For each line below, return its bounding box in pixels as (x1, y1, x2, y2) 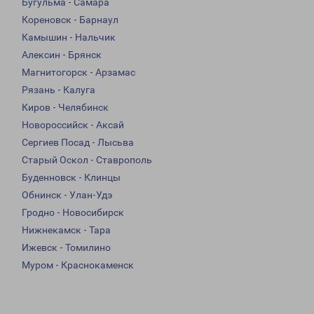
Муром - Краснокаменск (22, 259, 134, 271)
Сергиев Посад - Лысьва (22, 137, 134, 149)
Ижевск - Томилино (22, 242, 111, 254)
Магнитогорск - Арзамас (22, 67, 135, 78)
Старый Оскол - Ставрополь (22, 154, 152, 166)
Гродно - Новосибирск (22, 207, 124, 219)
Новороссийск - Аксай (22, 119, 124, 131)
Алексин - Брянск (22, 49, 102, 61)
